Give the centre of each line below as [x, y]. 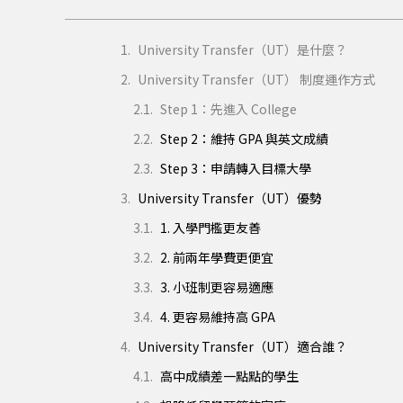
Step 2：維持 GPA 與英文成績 [244, 139]
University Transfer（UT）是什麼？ [242, 50]
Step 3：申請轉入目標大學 [236, 169]
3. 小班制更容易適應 [217, 287]
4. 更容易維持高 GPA [218, 317]
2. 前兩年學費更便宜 [217, 258]
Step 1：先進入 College [228, 109]
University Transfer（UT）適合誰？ [242, 347]
